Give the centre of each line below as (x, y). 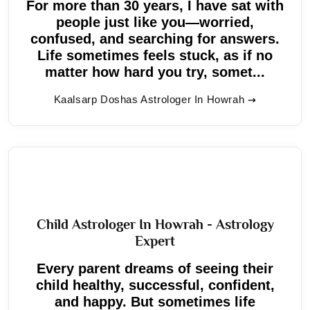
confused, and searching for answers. (155, 38)
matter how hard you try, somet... (155, 72)
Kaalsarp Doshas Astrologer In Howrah (149, 99)
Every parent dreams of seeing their (155, 268)
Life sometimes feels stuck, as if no (155, 55)
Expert (155, 240)
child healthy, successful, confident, (155, 285)
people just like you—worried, (155, 22)
